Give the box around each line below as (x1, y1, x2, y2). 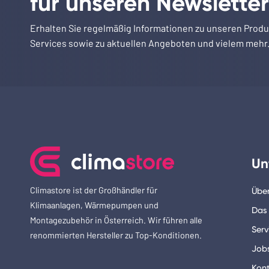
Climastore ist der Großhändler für (30, 185, 157, 196)
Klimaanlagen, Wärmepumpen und (30, 200, 159, 211)
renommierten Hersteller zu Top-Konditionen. (30, 230, 202, 241)
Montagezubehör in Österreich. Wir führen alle (30, 215, 202, 226)
